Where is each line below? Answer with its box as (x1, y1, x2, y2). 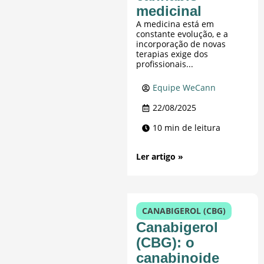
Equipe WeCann (153, 82, 216, 94)
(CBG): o (136, 235, 195, 251)
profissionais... (136, 58, 194, 70)
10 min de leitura (153, 122, 221, 134)
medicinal (136, 3, 202, 19)
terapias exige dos (136, 48, 209, 60)
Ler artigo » (136, 151, 184, 163)
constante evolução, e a (136, 28, 229, 40)
